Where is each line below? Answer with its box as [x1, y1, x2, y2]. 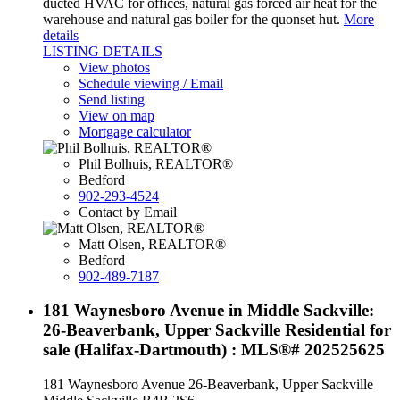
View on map [79, 107, 154, 123]
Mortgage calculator [79, 123, 191, 139]
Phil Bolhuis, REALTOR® [79, 155, 233, 171]
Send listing [79, 91, 145, 107]
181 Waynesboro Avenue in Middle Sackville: [43, 301, 374, 321]
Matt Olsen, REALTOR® [79, 236, 226, 252]
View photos [79, 59, 150, 75]
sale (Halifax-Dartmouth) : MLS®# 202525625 [43, 340, 385, 360]
